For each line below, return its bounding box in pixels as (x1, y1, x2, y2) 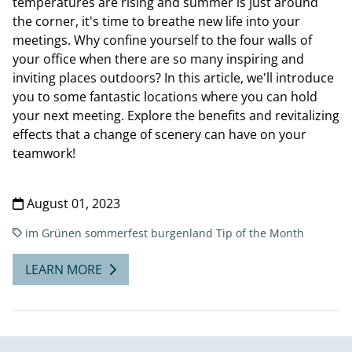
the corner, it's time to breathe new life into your (13, 12, 300, 30)
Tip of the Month (216, 225, 305, 240)
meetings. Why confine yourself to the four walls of (13, 31, 312, 49)
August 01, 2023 (24, 194, 120, 212)
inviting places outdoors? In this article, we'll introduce (13, 68, 334, 86)
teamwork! (13, 144, 75, 162)
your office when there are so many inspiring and (13, 49, 304, 68)
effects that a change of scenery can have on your (13, 125, 306, 143)
